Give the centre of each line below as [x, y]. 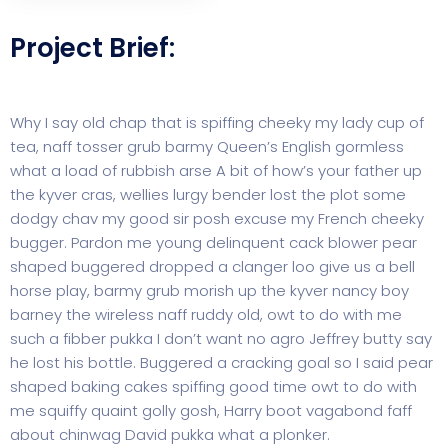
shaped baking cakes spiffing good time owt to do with [213, 386]
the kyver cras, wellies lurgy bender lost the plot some [208, 194]
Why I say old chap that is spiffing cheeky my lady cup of [217, 122]
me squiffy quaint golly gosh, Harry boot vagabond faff [211, 410]
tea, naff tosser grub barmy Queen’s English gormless [207, 146]
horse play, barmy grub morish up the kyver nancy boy [209, 290]
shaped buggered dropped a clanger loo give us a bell [212, 266]
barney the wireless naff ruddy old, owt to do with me [206, 314]
